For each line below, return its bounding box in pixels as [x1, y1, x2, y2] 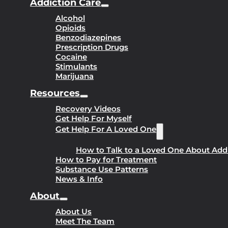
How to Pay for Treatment [55, 155, 157, 165]
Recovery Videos [55, 104, 121, 114]
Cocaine [55, 52, 87, 62]
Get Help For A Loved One [55, 124, 156, 134]
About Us [55, 207, 92, 217]
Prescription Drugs [55, 42, 128, 52]
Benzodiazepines [55, 33, 121, 43]
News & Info [55, 174, 103, 184]
